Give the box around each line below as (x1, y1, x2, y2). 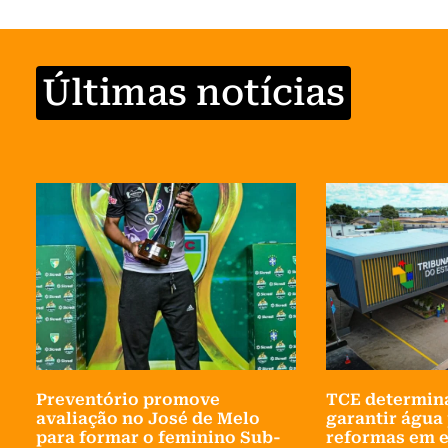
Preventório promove (36, 390, 220, 410)
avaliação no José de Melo (36, 409, 260, 429)
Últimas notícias (42, 72, 345, 115)
